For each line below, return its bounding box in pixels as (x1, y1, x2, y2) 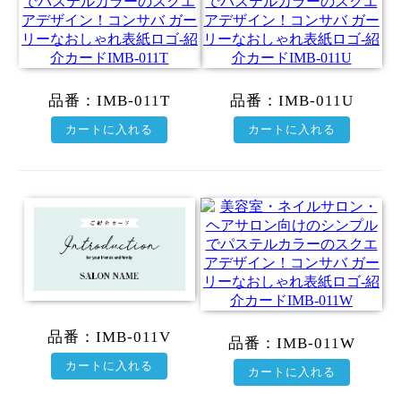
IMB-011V (96, 328, 172, 346)
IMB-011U (277, 91, 354, 109)
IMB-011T (97, 91, 171, 109)
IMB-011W (276, 334, 355, 352)
